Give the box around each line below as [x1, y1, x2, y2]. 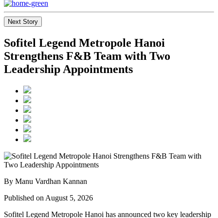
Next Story [8, 18, 38, 26]
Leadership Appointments [4, 63, 133, 76]
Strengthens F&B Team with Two [4, 50, 170, 63]
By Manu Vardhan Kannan [4, 177, 87, 186]
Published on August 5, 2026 [4, 194, 93, 202]
